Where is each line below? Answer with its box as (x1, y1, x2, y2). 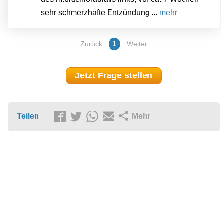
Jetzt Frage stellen (75, 71, 152, 81)
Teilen (17, 111, 39, 120)
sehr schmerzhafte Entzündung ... (41, 8, 159, 17)
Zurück (80, 40, 103, 48)
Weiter (126, 40, 147, 48)
